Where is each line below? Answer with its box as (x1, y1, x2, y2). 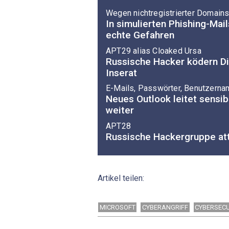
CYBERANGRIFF (142, 203, 189, 212)
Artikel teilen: (98, 173, 144, 184)
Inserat (106, 66, 137, 79)
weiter (106, 104, 134, 117)
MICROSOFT (99, 203, 135, 212)
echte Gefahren (106, 29, 174, 41)
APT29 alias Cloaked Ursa (106, 45, 201, 56)
